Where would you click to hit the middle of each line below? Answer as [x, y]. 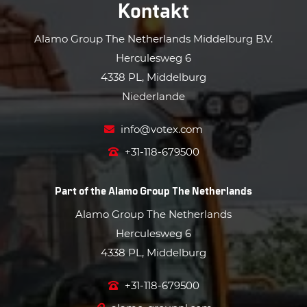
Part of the [82, 190]
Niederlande [153, 96]
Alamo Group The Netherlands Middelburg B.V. [153, 39]
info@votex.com [160, 129]
